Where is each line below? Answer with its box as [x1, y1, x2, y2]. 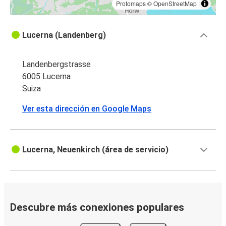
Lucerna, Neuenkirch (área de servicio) [22, 144, 168, 154]
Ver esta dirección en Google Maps [22, 103, 151, 114]
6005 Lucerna [22, 71, 71, 81]
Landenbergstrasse [22, 59, 91, 69]
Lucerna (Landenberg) [22, 30, 106, 40]
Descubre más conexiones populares [10, 201, 184, 213]
